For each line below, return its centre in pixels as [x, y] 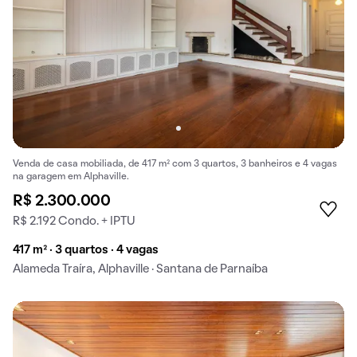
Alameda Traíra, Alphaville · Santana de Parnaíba [140, 270]
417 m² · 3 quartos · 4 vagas [86, 251]
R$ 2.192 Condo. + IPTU [74, 222]
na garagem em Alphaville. [71, 177]
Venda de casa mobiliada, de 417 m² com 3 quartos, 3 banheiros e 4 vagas [175, 165]
